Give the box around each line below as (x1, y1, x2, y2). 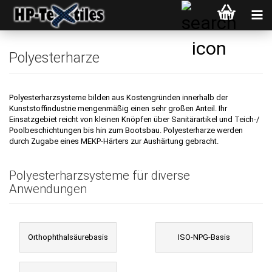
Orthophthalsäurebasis (28, 233, 108, 242)
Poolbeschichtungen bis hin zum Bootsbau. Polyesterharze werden (9, 126, 243, 135)
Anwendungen (9, 182, 87, 196)
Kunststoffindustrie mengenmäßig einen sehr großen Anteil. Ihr (9, 104, 227, 113)
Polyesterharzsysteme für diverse (9, 168, 190, 183)
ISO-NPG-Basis (178, 233, 230, 242)
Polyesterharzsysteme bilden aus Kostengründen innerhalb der (9, 93, 228, 102)
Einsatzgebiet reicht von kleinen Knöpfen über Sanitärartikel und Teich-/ (9, 115, 259, 124)
